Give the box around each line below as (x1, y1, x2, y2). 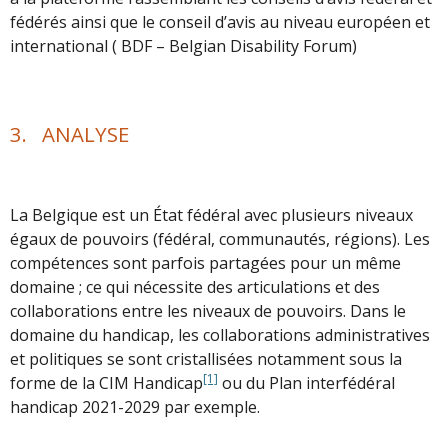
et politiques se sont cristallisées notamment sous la (10, 347, 402, 370)
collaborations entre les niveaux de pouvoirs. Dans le (10, 299, 406, 322)
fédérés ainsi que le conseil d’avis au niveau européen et (10, 10, 430, 33)
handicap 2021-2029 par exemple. (10, 395, 264, 418)
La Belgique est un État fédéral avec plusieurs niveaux (10, 203, 413, 226)
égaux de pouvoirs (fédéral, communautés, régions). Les (10, 227, 430, 250)
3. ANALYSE (10, 119, 139, 148)
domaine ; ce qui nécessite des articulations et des (10, 275, 380, 298)
